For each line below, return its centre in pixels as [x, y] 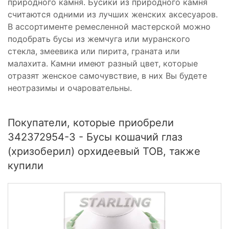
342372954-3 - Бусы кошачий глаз [95, 137]
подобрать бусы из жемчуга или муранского [99, 39]
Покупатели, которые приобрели [91, 123]
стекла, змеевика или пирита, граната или [94, 51]
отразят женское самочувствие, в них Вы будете [107, 76]
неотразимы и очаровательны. [70, 88]
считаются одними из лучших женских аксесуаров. [113, 15]
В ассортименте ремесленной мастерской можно [109, 27]
